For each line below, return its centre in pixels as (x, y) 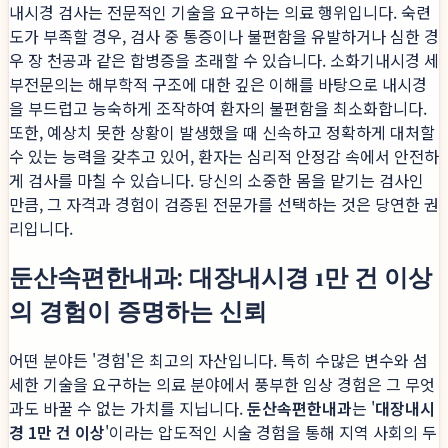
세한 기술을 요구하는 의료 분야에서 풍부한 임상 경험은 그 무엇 (222, 383)
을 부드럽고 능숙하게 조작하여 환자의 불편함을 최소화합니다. (218, 107)
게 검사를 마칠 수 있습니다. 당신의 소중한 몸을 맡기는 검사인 (216, 179)
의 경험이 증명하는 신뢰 (138, 309)
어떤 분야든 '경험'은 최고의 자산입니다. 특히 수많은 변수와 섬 (218, 359)
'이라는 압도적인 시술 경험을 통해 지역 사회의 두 (271, 431)
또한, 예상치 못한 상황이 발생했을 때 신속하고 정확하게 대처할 (222, 131)
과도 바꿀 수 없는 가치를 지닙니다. (128, 407)
